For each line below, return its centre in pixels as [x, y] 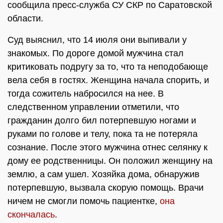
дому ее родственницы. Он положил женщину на [110, 161]
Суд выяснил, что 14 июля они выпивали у [97, 40]
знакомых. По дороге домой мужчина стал [96, 53]
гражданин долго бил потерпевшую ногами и [102, 120]
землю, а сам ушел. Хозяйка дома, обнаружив [104, 174]
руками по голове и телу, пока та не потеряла [103, 134]
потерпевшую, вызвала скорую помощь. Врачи [106, 188]
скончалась [31, 215]
